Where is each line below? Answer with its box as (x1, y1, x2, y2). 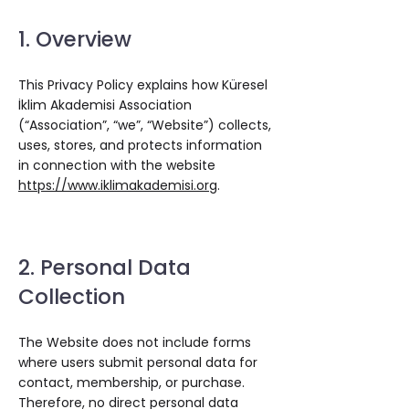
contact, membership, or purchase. (18, 373, 245, 392)
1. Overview (18, 25, 131, 54)
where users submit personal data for (18, 353, 257, 372)
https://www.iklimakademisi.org (18, 176, 217, 194)
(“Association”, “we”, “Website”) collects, (18, 116, 271, 134)
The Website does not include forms (18, 333, 251, 351)
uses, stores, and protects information (18, 136, 262, 154)
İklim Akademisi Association (18, 96, 192, 114)
